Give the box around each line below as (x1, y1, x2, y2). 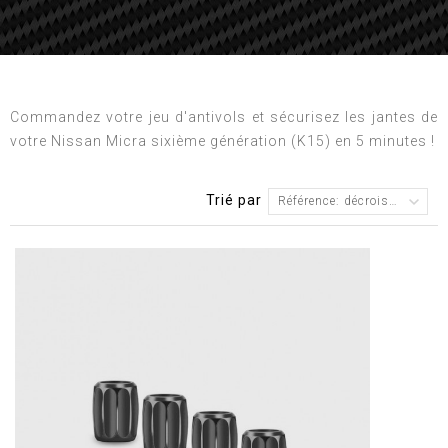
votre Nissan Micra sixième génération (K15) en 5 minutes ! (10, 133, 435, 149)
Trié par (206, 192, 262, 208)
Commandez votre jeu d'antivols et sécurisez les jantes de (10, 109, 438, 125)
